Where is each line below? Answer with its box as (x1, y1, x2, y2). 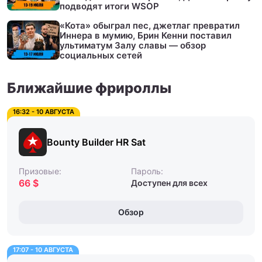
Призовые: (19, 166, 61, 176)
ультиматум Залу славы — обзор (60, 39, 206, 51)
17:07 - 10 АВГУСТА (13, 245, 73, 254)
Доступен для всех (131, 177, 208, 188)
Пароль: (131, 166, 163, 176)
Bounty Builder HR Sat (47, 136, 146, 148)
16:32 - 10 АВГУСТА (13, 107, 74, 116)
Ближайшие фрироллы (7, 79, 171, 96)
